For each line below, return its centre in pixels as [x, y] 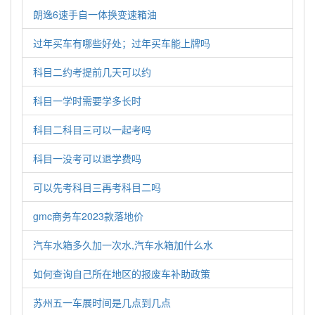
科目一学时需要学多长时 [87, 101]
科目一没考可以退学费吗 [87, 158]
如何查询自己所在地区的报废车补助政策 [122, 274]
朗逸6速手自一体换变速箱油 [95, 14]
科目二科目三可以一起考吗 [92, 129]
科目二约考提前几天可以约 [92, 72]
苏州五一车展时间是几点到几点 [102, 302]
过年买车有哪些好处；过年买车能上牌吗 [122, 43]
